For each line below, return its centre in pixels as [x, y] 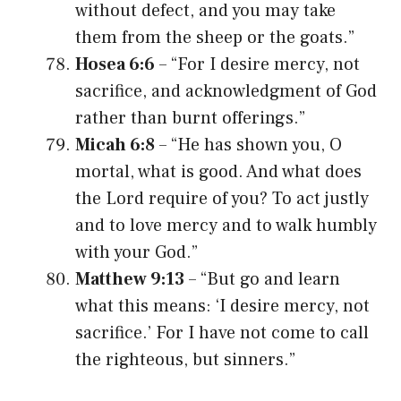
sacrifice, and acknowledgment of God [226, 91]
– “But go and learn [262, 279]
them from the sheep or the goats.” [215, 37]
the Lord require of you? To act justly [222, 198]
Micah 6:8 [115, 145]
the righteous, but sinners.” [185, 359]
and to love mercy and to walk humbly [226, 225]
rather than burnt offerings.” [190, 118]
